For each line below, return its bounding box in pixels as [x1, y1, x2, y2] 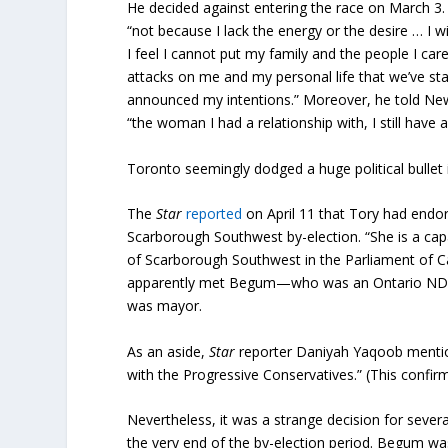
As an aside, [127, 341, 210, 361]
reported [186, 204, 243, 224]
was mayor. [127, 296, 203, 316]
